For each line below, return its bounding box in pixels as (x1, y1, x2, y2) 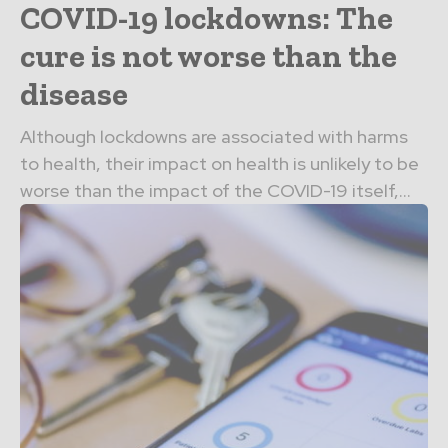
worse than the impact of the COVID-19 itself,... (20, 179, 412, 203)
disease (20, 75, 128, 114)
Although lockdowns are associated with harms (20, 125, 408, 149)
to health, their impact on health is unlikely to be (20, 152, 419, 176)
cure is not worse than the (20, 37, 397, 76)
